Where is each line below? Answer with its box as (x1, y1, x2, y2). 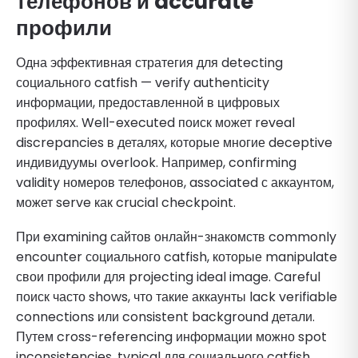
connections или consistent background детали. (16, 307, 315, 326)
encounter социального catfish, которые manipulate (16, 247, 337, 266)
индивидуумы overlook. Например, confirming (16, 153, 296, 172)
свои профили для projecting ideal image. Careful (16, 267, 320, 286)
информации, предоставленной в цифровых (16, 93, 280, 112)
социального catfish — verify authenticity (16, 73, 269, 92)
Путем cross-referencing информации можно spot (16, 327, 327, 346)
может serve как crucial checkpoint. (16, 193, 236, 212)
